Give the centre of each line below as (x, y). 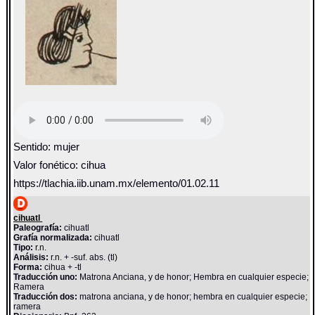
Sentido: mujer (47, 147)
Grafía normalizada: (53, 237)
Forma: (28, 267)
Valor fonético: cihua (60, 166)
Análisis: (31, 257)
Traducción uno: (46, 277)
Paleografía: (38, 227)
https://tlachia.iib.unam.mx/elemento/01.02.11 (117, 184)
